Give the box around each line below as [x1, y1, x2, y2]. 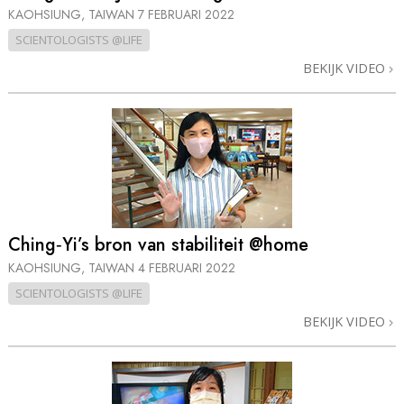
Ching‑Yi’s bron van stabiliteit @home [8, 232, 308, 259]
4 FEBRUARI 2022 [138, 258, 235, 277]
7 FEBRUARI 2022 [138, 5, 234, 24]
